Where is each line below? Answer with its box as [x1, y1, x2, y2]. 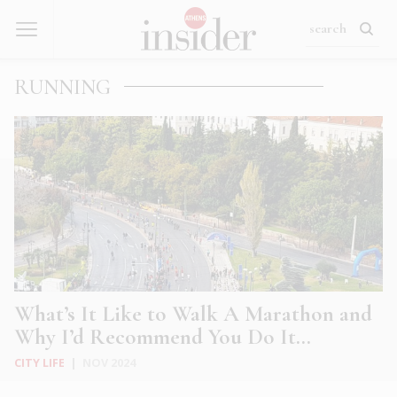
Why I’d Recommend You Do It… [14, 323, 311, 351]
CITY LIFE [14, 355, 65, 371]
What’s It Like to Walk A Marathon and [14, 300, 372, 328]
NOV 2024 [82, 355, 136, 371]
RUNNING [14, 74, 111, 100]
